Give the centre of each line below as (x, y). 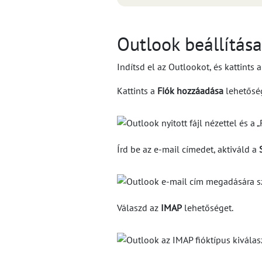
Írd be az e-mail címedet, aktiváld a (188, 149)
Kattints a (137, 91)
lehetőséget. (208, 208)
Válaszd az (139, 208)
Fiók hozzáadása (190, 91)
